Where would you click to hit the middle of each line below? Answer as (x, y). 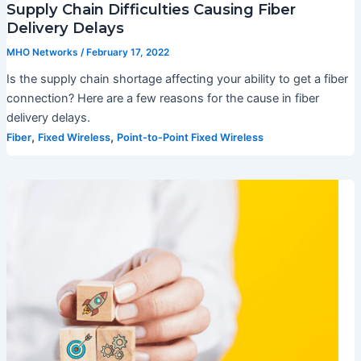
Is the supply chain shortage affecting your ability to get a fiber (177, 79)
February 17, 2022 (127, 52)
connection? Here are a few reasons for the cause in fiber (162, 98)
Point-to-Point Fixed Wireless (190, 137)
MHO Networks (43, 52)
